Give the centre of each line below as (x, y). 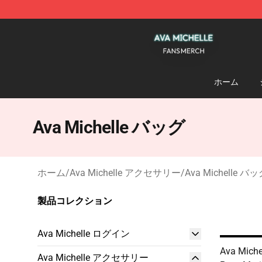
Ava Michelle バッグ (109, 127)
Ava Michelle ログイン (84, 234)
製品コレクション (75, 201)
